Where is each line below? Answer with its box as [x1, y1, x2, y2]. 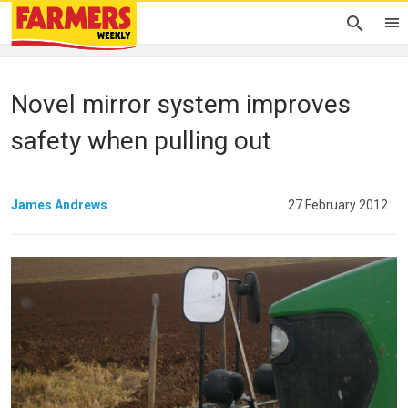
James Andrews [11, 197, 107, 212]
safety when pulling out [11, 126, 271, 156]
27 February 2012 [288, 197, 388, 212]
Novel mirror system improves [11, 89, 351, 119]
